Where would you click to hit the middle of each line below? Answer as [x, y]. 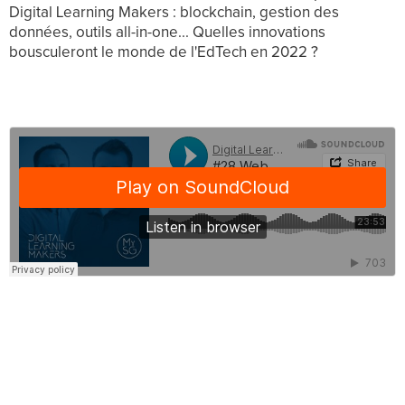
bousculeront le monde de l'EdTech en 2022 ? [164, 53]
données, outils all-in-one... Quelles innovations [167, 33]
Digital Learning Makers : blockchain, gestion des [174, 13]
